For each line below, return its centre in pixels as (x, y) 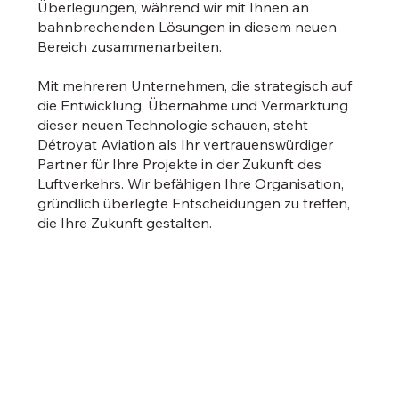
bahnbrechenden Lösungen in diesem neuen (187, 27)
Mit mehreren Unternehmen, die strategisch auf (195, 86)
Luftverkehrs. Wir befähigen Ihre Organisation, (191, 184)
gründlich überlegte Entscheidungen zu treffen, (194, 204)
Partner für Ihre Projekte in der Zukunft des (180, 164)
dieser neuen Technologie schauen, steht (173, 125)
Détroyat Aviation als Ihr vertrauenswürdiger (186, 145)
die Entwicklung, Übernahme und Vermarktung (193, 106)
